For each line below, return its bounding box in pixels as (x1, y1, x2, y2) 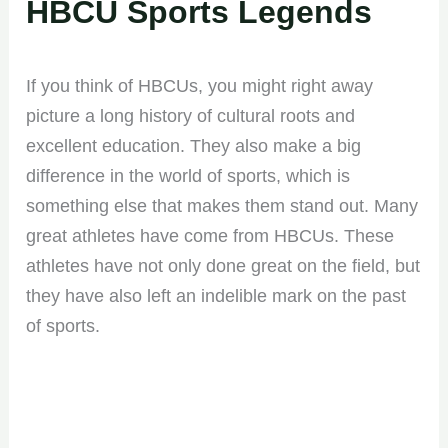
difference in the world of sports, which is (26, 165, 351, 186)
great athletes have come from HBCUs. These (26, 225, 395, 246)
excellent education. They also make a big (26, 135, 362, 156)
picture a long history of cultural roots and (26, 105, 356, 126)
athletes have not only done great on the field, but (26, 255, 421, 276)
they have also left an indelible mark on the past (26, 285, 407, 306)
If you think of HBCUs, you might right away (26, 75, 374, 96)
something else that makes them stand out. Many (26, 195, 419, 216)
